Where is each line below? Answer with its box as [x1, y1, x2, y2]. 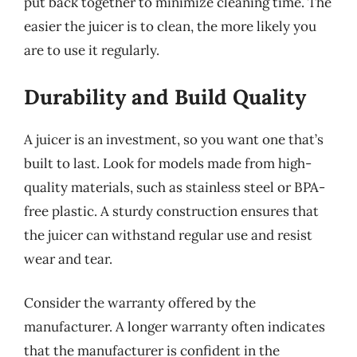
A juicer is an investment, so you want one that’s [24, 130, 324, 148]
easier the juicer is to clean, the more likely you [24, 18, 316, 35]
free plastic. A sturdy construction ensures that [24, 202, 319, 220]
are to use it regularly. [24, 41, 159, 59]
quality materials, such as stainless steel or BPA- [24, 178, 325, 196]
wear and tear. [24, 249, 112, 268]
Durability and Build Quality [24, 83, 306, 110]
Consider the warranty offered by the [24, 294, 256, 312]
